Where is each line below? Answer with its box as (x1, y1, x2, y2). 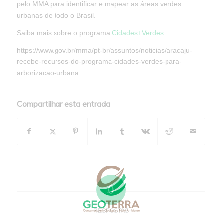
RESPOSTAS (93, 207, 129, 214)
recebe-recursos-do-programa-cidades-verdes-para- (16, 57, 182, 66)
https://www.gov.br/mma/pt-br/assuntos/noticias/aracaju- (16, 46, 192, 55)
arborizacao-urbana (16, 69, 79, 77)
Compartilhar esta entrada (16, 98, 110, 109)
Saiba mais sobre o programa (16, 29, 112, 37)
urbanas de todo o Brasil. (16, 11, 96, 20)
